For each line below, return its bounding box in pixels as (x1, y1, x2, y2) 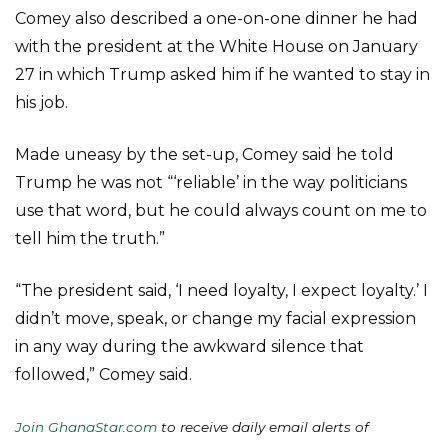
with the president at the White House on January (15, 37, 418, 56)
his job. (15, 93, 68, 112)
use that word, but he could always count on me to (15, 201, 427, 220)
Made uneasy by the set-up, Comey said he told (15, 145, 394, 164)
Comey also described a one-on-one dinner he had (15, 9, 418, 28)
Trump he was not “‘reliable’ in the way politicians (15, 173, 407, 192)
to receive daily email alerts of (157, 419, 369, 435)
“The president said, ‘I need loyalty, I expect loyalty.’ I (15, 281, 428, 300)
